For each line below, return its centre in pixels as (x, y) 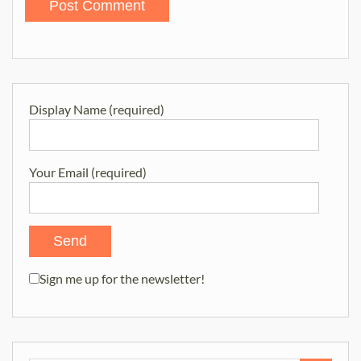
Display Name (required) (97, 109)
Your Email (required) (88, 172)
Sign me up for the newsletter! (122, 278)
